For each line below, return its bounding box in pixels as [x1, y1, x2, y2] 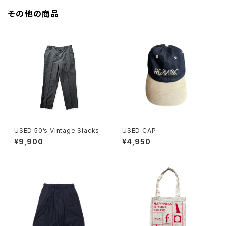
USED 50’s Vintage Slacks [14, 127, 100, 134]
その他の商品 [8, 9, 60, 19]
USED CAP [122, 127, 156, 134]
